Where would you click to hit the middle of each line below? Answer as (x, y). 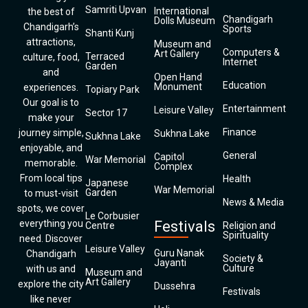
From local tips (51, 178)
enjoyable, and (51, 148)
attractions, (51, 42)
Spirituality (246, 235)
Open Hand (178, 77)
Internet (240, 62)
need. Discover (51, 239)
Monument (178, 87)
